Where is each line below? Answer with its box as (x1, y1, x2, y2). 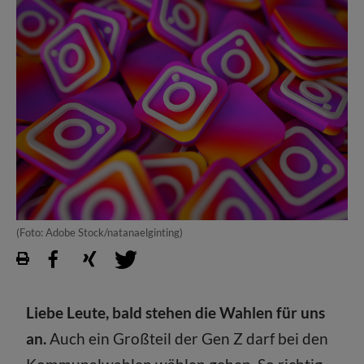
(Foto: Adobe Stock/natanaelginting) (16, 225, 183, 239)
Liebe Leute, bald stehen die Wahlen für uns (26, 302, 326, 322)
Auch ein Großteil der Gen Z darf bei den (46, 328, 329, 348)
